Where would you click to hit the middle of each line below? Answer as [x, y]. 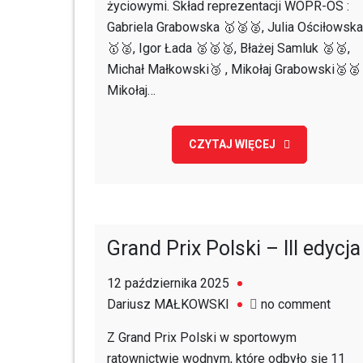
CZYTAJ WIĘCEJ [232, 144]
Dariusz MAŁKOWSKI [168, 304]
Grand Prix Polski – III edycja [234, 248]
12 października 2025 [168, 283]
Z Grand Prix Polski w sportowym [202, 337]
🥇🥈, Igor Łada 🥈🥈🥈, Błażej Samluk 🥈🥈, [228, 48]
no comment [296, 304]
